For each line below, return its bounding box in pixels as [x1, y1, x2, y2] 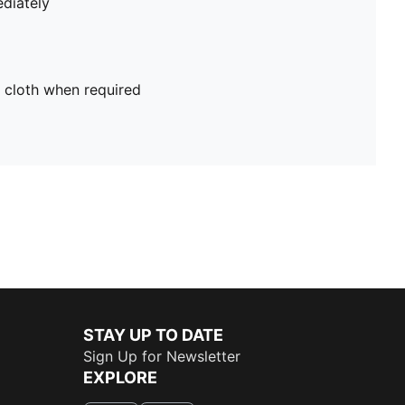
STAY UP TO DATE [83, 325, 223, 344]
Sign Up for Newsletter [83, 347, 240, 365]
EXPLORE [83, 368, 157, 387]
